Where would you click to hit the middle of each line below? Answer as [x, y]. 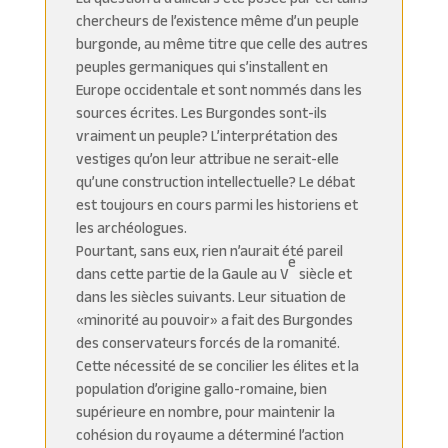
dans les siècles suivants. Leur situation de [210, 296]
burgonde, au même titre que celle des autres [221, 43]
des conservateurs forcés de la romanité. [207, 342]
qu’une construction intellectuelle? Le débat [215, 181]
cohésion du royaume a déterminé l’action [209, 434]
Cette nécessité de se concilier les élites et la [217, 365]
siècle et [323, 273]
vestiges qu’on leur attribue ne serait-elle [207, 158]
